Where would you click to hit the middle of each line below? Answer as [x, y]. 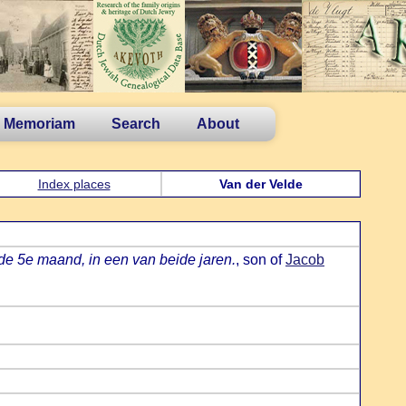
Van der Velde [261, 184]
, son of [261, 260]
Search [136, 124]
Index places [74, 184]
